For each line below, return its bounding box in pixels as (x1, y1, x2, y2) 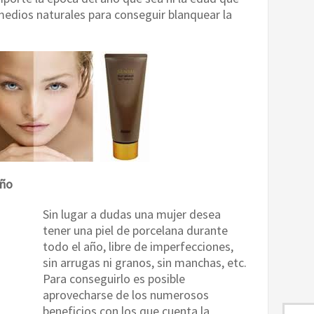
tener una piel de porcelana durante (43, 222, 228, 238)
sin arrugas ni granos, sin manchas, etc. (43, 254, 247, 271)
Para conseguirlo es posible (43, 271, 185, 287)
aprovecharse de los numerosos (43, 287, 209, 303)
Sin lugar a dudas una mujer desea (43, 206, 221, 222)
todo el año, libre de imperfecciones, (43, 238, 233, 254)
